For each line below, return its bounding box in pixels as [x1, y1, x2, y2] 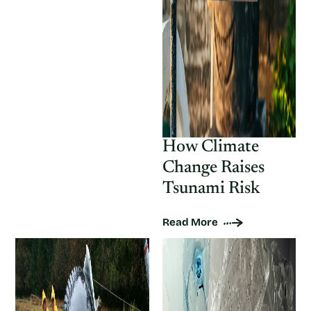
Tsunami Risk [162, 180, 260, 198]
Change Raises [162, 160, 264, 177]
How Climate [162, 139, 259, 156]
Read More [162, 216, 218, 228]
